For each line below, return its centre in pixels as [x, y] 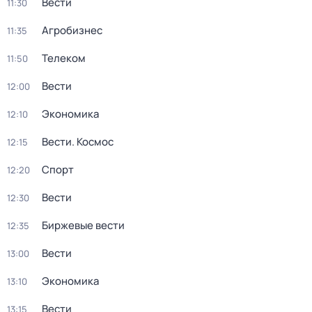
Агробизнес [72, 30]
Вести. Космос [78, 142]
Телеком [64, 58]
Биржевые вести [83, 225]
